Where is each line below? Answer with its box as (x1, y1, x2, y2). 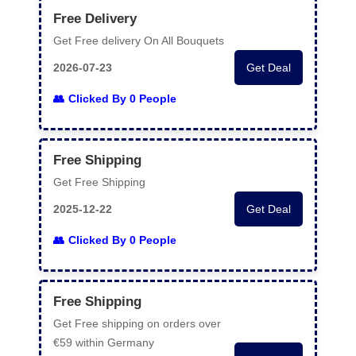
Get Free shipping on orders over (53, 317, 221, 330)
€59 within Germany (53, 336, 154, 349)
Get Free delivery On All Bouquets (53, 34, 224, 47)
